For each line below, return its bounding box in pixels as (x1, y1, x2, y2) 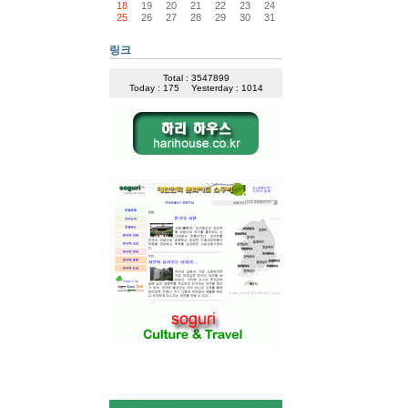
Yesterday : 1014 (190, 82, 263, 93)
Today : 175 (128, 82, 179, 93)
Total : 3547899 (162, 72, 229, 83)
